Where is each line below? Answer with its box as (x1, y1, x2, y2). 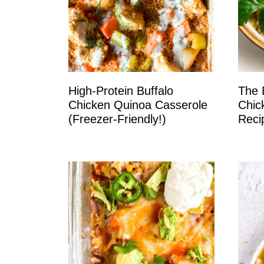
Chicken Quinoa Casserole (68, 98, 207, 112)
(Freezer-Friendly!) (68, 113, 166, 126)
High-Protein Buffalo (68, 84, 173, 98)
